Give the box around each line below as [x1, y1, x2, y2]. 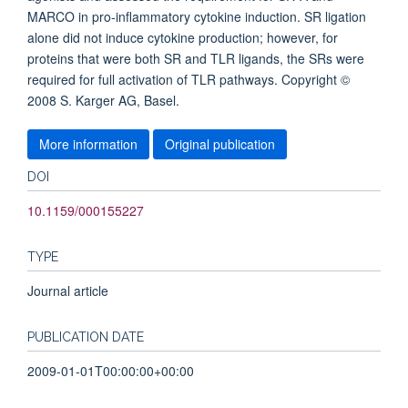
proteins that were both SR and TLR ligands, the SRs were [27, 49, 364, 67]
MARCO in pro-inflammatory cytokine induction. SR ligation [27, 7, 366, 25]
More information [39, 134, 138, 153]
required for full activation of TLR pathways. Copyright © [27, 70, 350, 88]
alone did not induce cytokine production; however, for [27, 28, 338, 46]
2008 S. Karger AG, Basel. [27, 91, 179, 109]
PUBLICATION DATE [27, 329, 144, 344]
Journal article [27, 280, 108, 300]
